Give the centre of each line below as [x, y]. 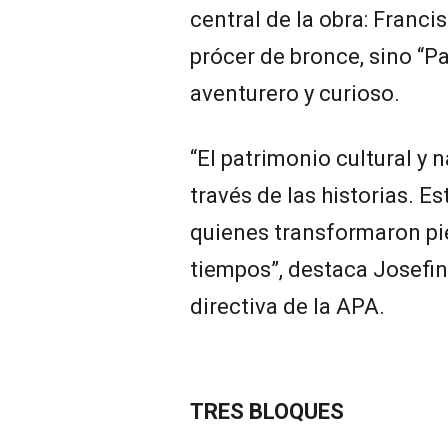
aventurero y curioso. [295, 94]
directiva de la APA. [287, 307]
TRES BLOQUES [267, 412]
